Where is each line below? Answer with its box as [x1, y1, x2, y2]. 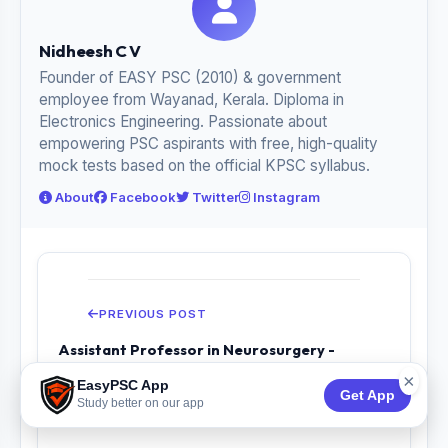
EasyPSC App [77, 377, 169, 393]
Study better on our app [77, 396, 204, 410]
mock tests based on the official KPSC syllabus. [39, 156, 370, 175]
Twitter [189, 189, 239, 205]
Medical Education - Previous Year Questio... [58, 359, 377, 378]
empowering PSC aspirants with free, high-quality [39, 134, 378, 153]
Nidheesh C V [39, 40, 141, 61]
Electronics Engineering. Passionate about [39, 112, 327, 131]
